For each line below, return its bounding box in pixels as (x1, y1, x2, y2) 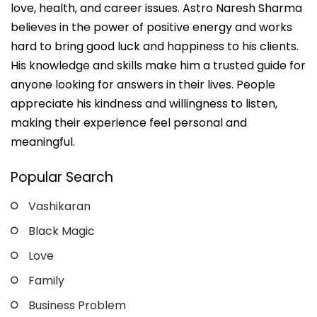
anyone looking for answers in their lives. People (11, 76, 275, 93)
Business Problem (28, 297, 126, 314)
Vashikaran (28, 198, 91, 215)
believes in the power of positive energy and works (11, 19, 292, 36)
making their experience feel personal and (11, 115, 247, 132)
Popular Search (11, 168, 113, 188)
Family (28, 272, 64, 289)
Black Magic (28, 223, 95, 240)
